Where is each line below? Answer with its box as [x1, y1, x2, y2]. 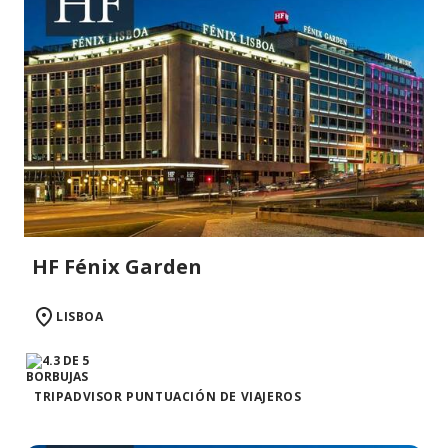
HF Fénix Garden [32, 253, 202, 281]
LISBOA [56, 308, 104, 326]
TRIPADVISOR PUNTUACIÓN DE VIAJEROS [34, 388, 302, 406]
